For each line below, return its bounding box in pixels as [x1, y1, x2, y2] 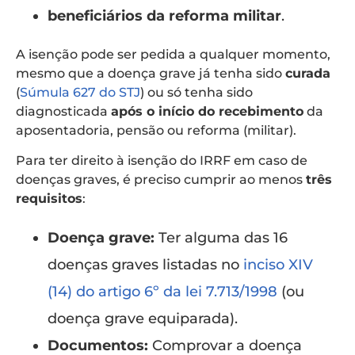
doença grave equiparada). [48, 310, 238, 328]
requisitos [16, 191, 82, 207]
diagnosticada [16, 103, 111, 119]
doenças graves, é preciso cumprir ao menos [16, 172, 306, 188]
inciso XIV [243, 256, 313, 274]
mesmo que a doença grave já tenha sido [16, 65, 285, 81]
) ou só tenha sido [140, 84, 253, 100]
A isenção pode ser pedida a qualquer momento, [16, 46, 330, 62]
